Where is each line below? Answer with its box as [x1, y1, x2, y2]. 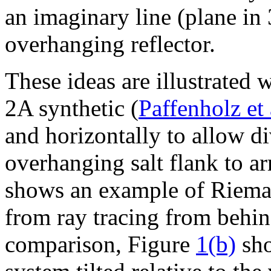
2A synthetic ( [5, 94, 139, 121]
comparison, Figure [5, 230, 196, 257]
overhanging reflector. [5, 30, 215, 57]
